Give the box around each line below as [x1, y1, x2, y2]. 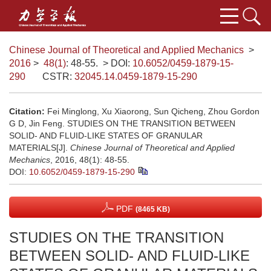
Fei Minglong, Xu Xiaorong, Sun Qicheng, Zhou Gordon [47, 106, 260, 116]
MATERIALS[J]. [9, 143, 70, 152]
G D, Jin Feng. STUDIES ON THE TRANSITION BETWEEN [9, 119, 235, 128]
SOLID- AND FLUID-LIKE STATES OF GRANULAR [9, 131, 203, 140]
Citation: [9, 106, 45, 116]
